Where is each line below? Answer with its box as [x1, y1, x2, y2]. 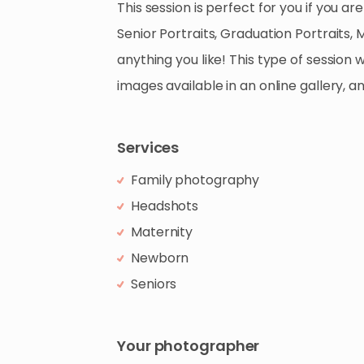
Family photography [131, 171, 260, 189]
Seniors [131, 275, 177, 293]
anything [117, 50, 173, 69]
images [117, 76, 163, 95]
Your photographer [117, 336, 260, 356]
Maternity [131, 223, 193, 241]
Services [117, 137, 180, 158]
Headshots [131, 197, 199, 215]
